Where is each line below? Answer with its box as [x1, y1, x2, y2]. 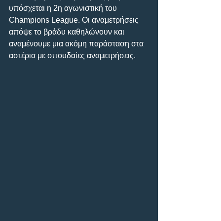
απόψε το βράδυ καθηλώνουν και [9, 27, 126, 36]
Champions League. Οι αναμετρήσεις [9, 15, 141, 24]
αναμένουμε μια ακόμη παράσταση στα [9, 39, 146, 48]
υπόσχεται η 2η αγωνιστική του [9, 3, 119, 12]
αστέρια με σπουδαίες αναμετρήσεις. [9, 51, 136, 60]
